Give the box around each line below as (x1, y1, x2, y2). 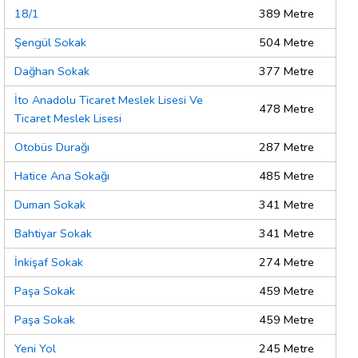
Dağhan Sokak (14, 63, 89, 80)
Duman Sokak (14, 197, 86, 213)
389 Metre (259, 6, 314, 22)
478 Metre (259, 101, 314, 117)
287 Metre (259, 139, 314, 156)
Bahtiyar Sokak (14, 225, 92, 242)
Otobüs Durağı (14, 139, 89, 156)
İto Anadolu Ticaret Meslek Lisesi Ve (14, 92, 203, 109)
